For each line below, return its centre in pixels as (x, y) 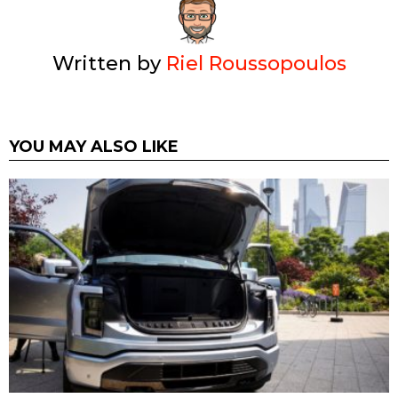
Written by (109, 63)
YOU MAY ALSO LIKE (94, 146)
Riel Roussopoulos (256, 63)
